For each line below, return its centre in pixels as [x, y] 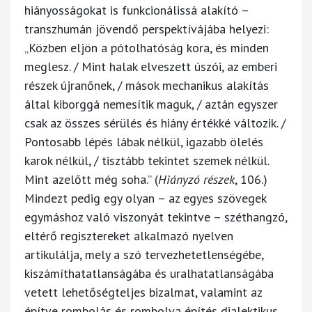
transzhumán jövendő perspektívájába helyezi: [147, 29]
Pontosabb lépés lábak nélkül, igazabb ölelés [144, 141]
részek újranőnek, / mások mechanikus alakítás [147, 85]
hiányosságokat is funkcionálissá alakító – [136, 10]
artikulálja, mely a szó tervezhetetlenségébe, [144, 254]
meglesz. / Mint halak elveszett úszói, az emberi [151, 66]
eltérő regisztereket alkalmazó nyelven [129, 235]
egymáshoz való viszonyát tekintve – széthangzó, [156, 217]
